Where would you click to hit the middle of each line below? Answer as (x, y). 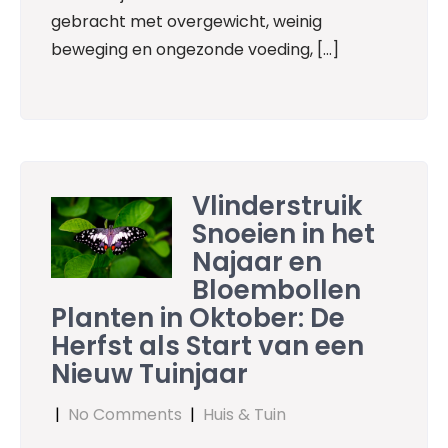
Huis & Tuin (244, 415)
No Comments (125, 415)
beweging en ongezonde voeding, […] (195, 50)
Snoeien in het (284, 234)
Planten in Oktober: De (198, 318)
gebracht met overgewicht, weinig (186, 22)
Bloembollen (277, 290)
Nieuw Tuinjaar (149, 374)
